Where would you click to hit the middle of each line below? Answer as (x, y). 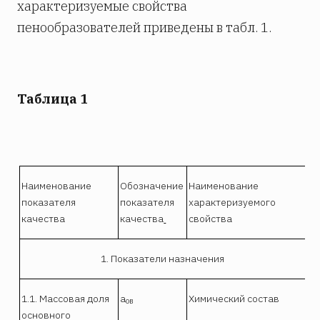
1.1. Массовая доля (66, 298)
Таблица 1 (52, 99)
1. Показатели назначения (163, 258)
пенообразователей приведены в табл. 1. (144, 27)
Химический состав (234, 298)
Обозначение (152, 185)
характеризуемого (232, 202)
